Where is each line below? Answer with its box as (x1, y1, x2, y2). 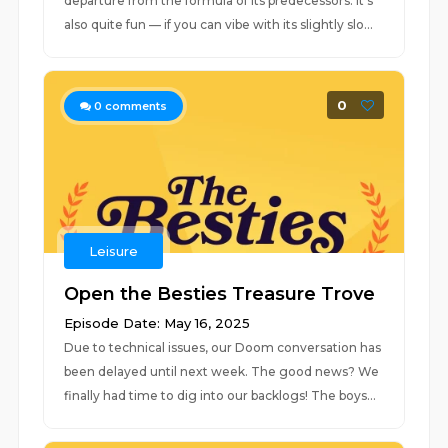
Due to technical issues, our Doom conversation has (64, 340, 382, 355)
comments (102, 99, 168, 113)
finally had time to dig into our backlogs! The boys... (64, 388, 377, 403)
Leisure (89, 243, 139, 259)
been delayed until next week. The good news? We (64, 364, 380, 379)
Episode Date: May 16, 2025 (64, 315, 251, 331)
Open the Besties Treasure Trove (64, 283, 376, 305)
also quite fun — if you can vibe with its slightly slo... (64, 17, 374, 32)
